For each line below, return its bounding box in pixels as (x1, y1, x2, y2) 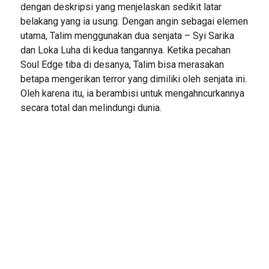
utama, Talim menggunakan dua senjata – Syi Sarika (20, 30, 234, 41)
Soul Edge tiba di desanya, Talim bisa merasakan (20, 59, 224, 70)
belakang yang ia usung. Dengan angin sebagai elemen (20, 16, 248, 27)
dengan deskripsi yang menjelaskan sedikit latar (20, 1, 222, 13)
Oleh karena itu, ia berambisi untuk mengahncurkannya (20, 88, 244, 99)
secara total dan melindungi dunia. (20, 102, 162, 113)
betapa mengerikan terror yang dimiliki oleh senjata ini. (20, 73, 247, 85)
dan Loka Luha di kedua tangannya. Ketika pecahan (20, 44, 231, 56)
